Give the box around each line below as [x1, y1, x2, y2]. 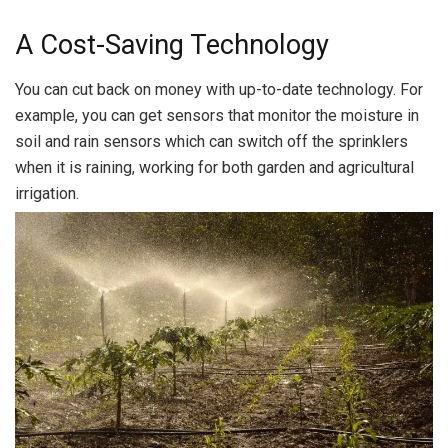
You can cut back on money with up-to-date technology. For [15, 79, 423, 99]
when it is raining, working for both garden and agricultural [15, 157, 414, 177]
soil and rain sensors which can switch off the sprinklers [15, 131, 408, 151]
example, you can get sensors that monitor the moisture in [15, 105, 419, 125]
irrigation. [15, 183, 79, 203]
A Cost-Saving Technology [15, 28, 329, 61]
